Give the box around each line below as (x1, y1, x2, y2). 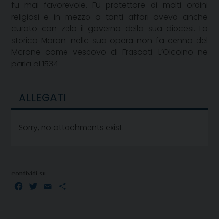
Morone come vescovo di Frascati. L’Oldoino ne (11, 46, 208, 58)
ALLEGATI (19, 89, 66, 105)
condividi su (11, 169, 46, 177)
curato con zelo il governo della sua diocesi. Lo (11, 22, 208, 34)
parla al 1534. (11, 58, 60, 69)
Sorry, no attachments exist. (19, 121, 124, 133)
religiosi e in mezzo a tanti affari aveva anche (11, 11, 208, 22)
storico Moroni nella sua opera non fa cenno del (11, 34, 208, 46)
